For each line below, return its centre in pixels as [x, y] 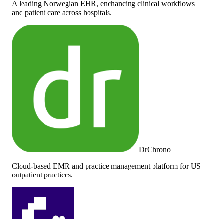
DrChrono [155, 149]
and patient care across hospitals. [62, 12]
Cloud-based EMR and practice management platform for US [106, 166]
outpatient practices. [42, 175]
